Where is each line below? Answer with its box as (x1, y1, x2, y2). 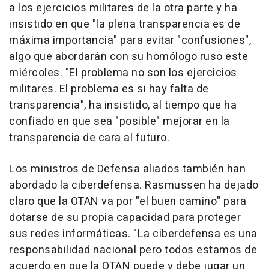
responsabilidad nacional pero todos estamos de (9, 242, 257, 258)
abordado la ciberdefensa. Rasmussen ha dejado (9, 177, 259, 193)
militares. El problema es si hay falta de (9, 81, 209, 97)
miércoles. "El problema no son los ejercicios (9, 65, 237, 81)
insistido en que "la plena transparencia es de (9, 16, 240, 32)
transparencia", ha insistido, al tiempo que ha (9, 97, 237, 113)
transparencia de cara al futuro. (9, 130, 169, 146)
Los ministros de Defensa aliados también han (9, 161, 246, 177)
